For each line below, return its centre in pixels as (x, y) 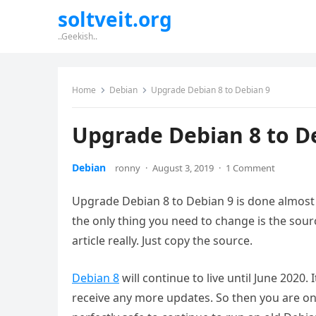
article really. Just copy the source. (164, 241)
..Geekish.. (78, 36)
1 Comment (250, 168)
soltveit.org (115, 19)
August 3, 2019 (183, 168)
